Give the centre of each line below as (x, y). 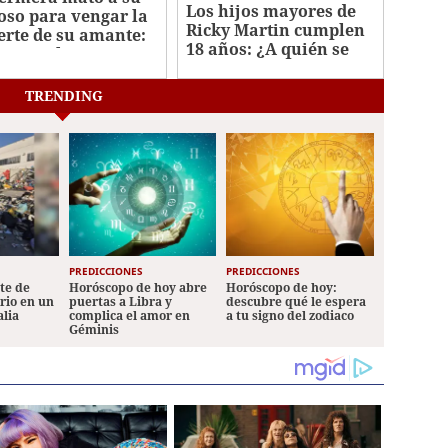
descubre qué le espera (296, 302)
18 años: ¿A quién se (268, 49)
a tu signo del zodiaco (290, 316)
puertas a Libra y (120, 302)
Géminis (93, 330)
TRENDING (63, 96)
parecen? (223, 68)
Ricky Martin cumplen (276, 30)
